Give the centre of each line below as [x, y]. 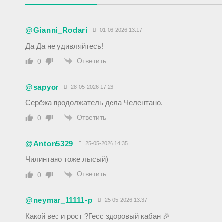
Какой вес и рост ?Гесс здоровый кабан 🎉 [98, 216]
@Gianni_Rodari [56, 30]
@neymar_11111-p [59, 200]
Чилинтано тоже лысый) [67, 159]
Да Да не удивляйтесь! [64, 46]
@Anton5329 [49, 143]
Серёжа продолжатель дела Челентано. [94, 103]
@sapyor [42, 87]
